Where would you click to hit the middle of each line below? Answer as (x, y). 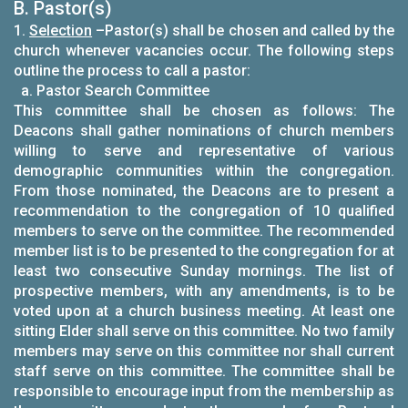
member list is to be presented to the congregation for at (204, 251)
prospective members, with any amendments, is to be (204, 291)
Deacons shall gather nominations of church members (204, 131)
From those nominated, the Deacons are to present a (204, 191)
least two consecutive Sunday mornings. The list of (204, 271)
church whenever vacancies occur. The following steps (204, 51)
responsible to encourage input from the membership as (204, 391)
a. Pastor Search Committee (112, 91)
